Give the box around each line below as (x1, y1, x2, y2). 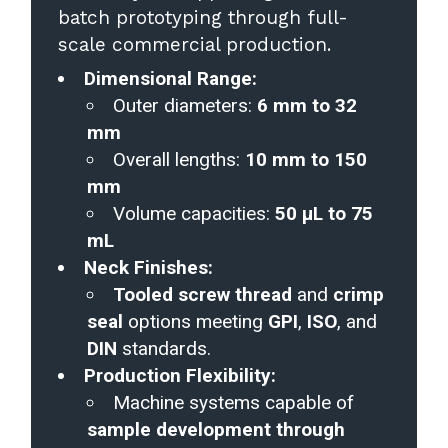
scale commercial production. (58, 33, 332, 56)
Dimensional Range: (84, 67, 258, 90)
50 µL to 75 (274, 202, 373, 225)
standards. (116, 337, 211, 360)
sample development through (86, 418, 345, 441)
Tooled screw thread (112, 283, 292, 306)
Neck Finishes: (84, 256, 214, 279)
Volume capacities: (112, 202, 275, 225)
